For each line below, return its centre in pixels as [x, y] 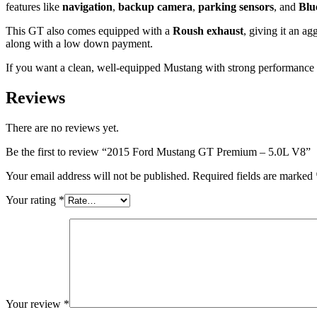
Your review [35, 304]
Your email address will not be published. [98, 175]
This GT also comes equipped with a [89, 30]
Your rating [32, 200]
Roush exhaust [208, 30]
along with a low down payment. [79, 43]
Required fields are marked [254, 175]
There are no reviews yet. [62, 127]
